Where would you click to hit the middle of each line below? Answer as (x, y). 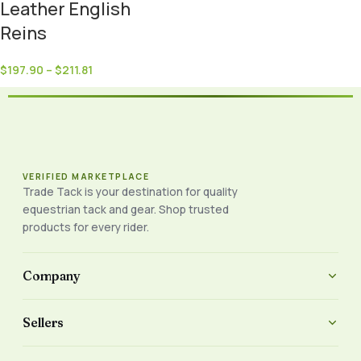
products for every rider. (86, 227)
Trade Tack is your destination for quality (130, 191)
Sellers (43, 322)
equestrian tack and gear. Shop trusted (126, 209)
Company (52, 276)
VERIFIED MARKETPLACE (86, 176)
